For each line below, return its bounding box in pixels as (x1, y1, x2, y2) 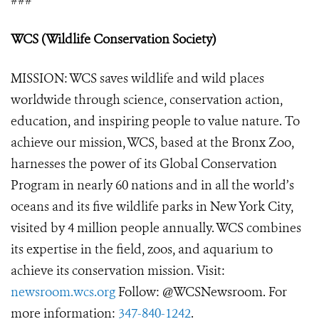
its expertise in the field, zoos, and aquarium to (11, 241, 273, 258)
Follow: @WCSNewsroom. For (115, 283, 287, 301)
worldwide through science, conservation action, (11, 91, 283, 109)
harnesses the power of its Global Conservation (11, 155, 277, 173)
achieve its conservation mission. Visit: (11, 262, 225, 280)
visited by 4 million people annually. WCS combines (11, 219, 301, 237)
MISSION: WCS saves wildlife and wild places (11, 70, 264, 88)
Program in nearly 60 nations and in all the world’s (11, 177, 294, 194)
